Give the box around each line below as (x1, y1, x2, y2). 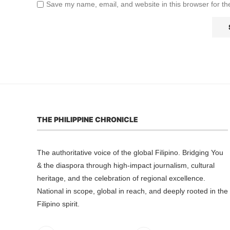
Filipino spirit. (37, 200, 80, 208)
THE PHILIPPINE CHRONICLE (37, 115, 138, 124)
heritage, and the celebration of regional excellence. (37, 174, 205, 183)
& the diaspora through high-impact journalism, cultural (37, 161, 215, 170)
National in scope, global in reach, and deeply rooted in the (37, 187, 228, 196)
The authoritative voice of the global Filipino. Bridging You (37, 148, 223, 157)
